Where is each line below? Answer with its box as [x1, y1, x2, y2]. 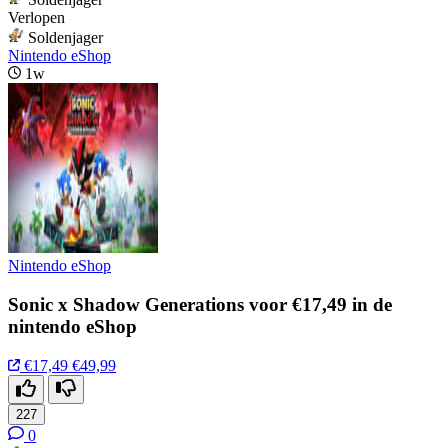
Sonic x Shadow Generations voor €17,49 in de [8, 293, 392, 315]
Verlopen [8, 9, 65, 27]
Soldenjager [28, 29, 103, 47]
